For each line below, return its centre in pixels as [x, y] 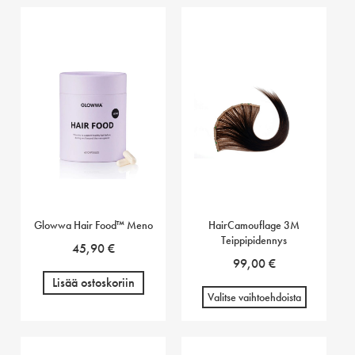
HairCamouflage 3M [254, 225]
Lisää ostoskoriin [93, 282]
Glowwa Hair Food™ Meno [93, 225]
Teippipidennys [254, 240]
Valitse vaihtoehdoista [254, 297]
